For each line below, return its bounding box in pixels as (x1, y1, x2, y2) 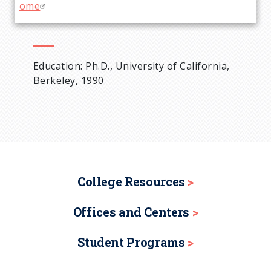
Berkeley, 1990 (33, 73, 104, 87)
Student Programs (77, 233, 185, 250)
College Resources (77, 173, 185, 189)
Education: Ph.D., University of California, (33, 59, 230, 73)
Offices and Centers (73, 203, 189, 220)
